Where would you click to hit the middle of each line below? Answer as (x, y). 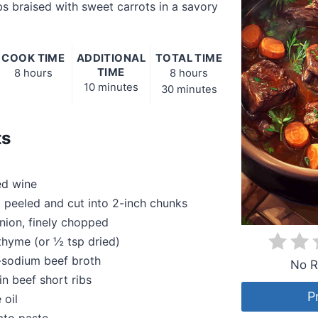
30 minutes (189, 90)
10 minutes (111, 88)
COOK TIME (33, 59)
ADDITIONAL (111, 59)
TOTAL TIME (189, 59)
